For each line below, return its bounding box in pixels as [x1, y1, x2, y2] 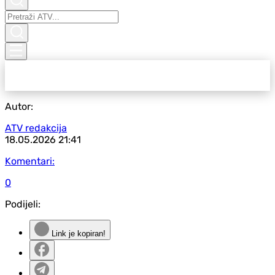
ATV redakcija [5, 122, 67, 134]
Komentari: [5, 155, 55, 167]
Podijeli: [5, 198, 41, 210]
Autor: [5, 101, 33, 112]
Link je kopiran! [49, 229, 106, 238]
